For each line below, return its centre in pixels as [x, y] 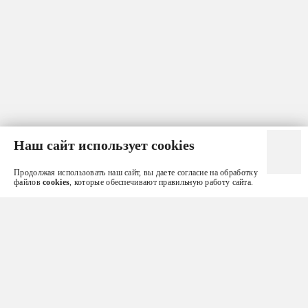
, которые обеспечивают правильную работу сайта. [162, 182]
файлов [29, 182]
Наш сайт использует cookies [104, 145]
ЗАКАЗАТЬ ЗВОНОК [154, 283]
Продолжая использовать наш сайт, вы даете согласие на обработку [136, 173]
